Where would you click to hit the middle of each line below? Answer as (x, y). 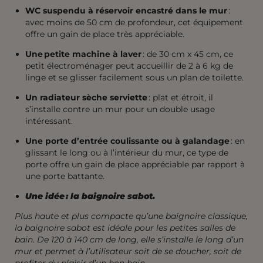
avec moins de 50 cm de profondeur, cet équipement (134, 22)
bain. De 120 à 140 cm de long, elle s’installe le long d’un (129, 239)
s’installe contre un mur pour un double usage (120, 109)
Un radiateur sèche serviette (86, 97)
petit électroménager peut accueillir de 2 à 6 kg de (129, 65)
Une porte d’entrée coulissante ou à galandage (127, 141)
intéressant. (49, 121)
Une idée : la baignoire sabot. (90, 196)
